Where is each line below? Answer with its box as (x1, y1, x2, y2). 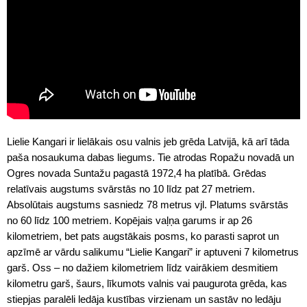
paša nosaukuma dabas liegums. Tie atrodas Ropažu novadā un (7, 151, 294, 163)
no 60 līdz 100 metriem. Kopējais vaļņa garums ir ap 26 (7, 214, 252, 226)
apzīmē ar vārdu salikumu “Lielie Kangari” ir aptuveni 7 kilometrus (7, 246, 299, 258)
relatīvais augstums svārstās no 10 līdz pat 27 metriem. (7, 183, 255, 195)
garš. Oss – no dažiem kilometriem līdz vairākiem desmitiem (7, 262, 278, 273)
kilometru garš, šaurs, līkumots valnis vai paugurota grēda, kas (7, 278, 287, 289)
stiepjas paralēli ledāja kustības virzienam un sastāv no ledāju (7, 293, 281, 305)
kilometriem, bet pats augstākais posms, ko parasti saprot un (7, 230, 279, 242)
